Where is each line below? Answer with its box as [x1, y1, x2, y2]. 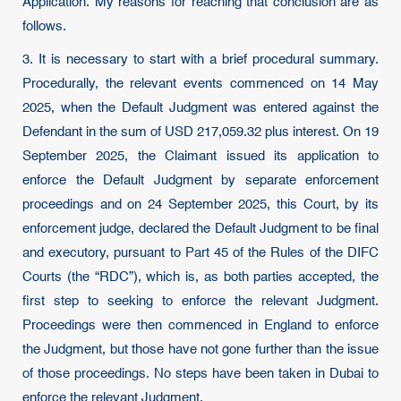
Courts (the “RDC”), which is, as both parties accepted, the [22, 270, 379, 284]
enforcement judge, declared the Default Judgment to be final [22, 222, 379, 235]
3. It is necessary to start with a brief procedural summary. [22, 53, 379, 66]
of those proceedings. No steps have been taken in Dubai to [22, 367, 379, 380]
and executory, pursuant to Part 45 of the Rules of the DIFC [22, 246, 379, 260]
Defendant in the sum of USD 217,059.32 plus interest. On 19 [22, 125, 379, 139]
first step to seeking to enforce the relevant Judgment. [22, 294, 379, 308]
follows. [22, 20, 66, 33]
